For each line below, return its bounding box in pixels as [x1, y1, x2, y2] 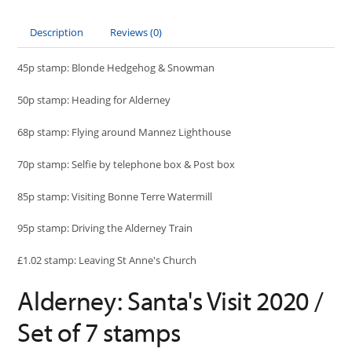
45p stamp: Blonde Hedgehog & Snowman [17, 60, 215, 75]
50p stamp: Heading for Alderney [17, 93, 171, 108]
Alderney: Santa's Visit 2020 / [17, 282, 324, 317]
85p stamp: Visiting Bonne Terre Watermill [17, 189, 213, 203]
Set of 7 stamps [17, 313, 181, 349]
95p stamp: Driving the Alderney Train [17, 221, 193, 236]
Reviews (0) [110, 25, 163, 40]
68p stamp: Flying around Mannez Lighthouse [17, 124, 232, 139]
